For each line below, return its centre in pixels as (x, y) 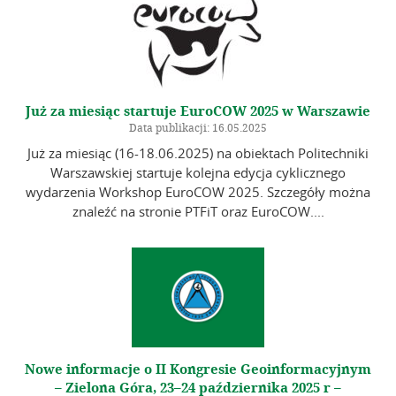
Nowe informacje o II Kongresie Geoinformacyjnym (198, 369)
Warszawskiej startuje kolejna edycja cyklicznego (198, 172)
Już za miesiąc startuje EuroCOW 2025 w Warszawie (198, 112)
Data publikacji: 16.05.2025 (198, 129)
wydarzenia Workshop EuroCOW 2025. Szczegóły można (198, 191)
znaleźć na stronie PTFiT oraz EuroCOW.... (198, 211)
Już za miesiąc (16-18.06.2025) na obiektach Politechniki (198, 152)
